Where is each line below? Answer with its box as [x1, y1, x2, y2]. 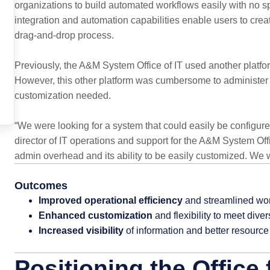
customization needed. [14, 90, 111, 101]
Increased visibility [38, 225, 126, 236]
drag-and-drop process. [14, 30, 114, 40]
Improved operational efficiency [38, 195, 183, 206]
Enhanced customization [38, 210, 155, 221]
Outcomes [14, 180, 67, 192]
